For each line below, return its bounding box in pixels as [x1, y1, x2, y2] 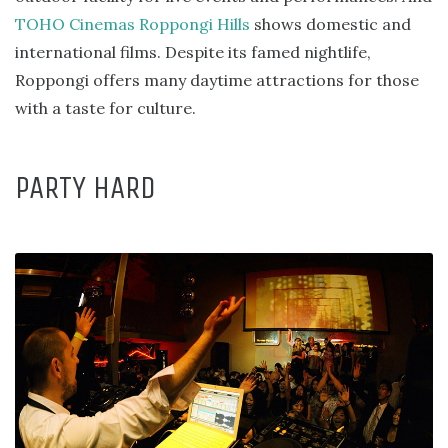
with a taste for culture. [15, 97, 196, 118]
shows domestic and [250, 13, 411, 34]
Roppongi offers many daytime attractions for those [15, 69, 419, 90]
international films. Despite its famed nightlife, [15, 41, 371, 62]
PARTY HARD [15, 168, 156, 206]
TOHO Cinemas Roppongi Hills [15, 13, 250, 34]
